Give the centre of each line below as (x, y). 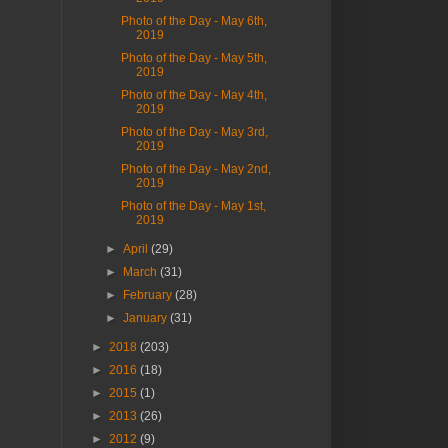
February (149, 295)
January (147, 318)
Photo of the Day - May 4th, (193, 95)
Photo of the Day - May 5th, (193, 58)
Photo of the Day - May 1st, (193, 206)
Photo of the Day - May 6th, (193, 21)
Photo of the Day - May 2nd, (195, 169)
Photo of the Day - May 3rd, (194, 132)
